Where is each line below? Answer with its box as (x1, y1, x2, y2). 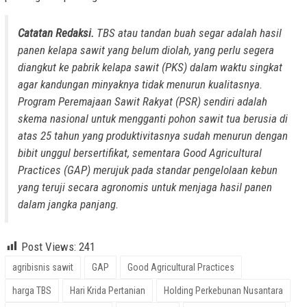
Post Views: (21, 239, 76, 254)
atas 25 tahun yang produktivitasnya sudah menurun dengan (18, 128, 288, 143)
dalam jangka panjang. (18, 197, 119, 211)
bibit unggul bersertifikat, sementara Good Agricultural (18, 145, 262, 160)
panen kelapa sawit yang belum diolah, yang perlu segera (18, 42, 274, 57)
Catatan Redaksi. (18, 25, 94, 40)
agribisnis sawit (12, 261, 73, 273)
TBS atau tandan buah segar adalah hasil (94, 25, 282, 40)
